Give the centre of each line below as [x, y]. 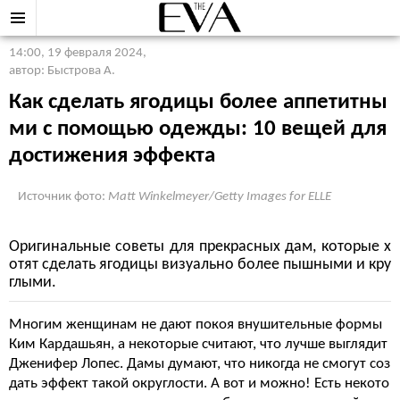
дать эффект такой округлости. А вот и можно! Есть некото [199, 383]
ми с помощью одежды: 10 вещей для [198, 129]
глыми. [33, 283]
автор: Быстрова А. [62, 71]
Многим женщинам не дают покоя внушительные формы [196, 325]
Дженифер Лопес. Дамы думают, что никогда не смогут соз [200, 364]
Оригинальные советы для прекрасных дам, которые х [200, 247]
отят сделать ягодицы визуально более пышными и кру [200, 265]
